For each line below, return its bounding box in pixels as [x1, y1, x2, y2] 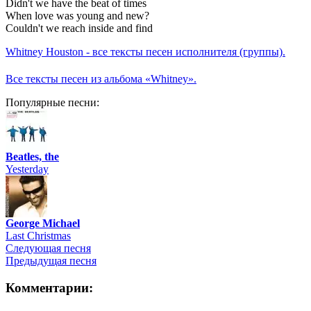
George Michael [6, 217, 80, 230]
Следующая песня [6, 242, 91, 255]
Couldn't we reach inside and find [6, 22, 153, 35]
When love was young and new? [6, 10, 149, 22]
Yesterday [6, 163, 49, 176]
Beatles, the [6, 151, 59, 163]
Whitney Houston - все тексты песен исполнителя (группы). [6, 46, 285, 58]
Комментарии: [6, 280, 93, 296]
